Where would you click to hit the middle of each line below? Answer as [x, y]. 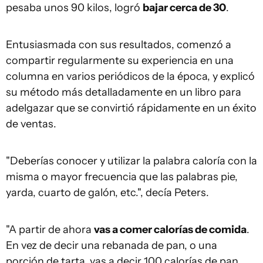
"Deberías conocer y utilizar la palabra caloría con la [131, 161]
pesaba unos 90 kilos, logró [74, 8]
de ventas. [31, 124]
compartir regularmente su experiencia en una [120, 61]
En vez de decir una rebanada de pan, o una [112, 246]
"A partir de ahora [50, 230]
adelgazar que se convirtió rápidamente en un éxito [131, 108]
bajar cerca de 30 [184, 8]
